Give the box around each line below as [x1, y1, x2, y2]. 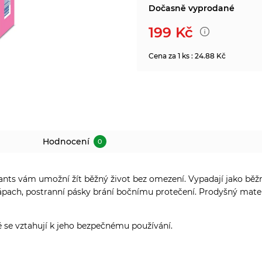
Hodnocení [42, 136, 92, 147]
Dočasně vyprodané [149, 2, 235, 13]
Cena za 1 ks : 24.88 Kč [149, 51, 226, 60]
